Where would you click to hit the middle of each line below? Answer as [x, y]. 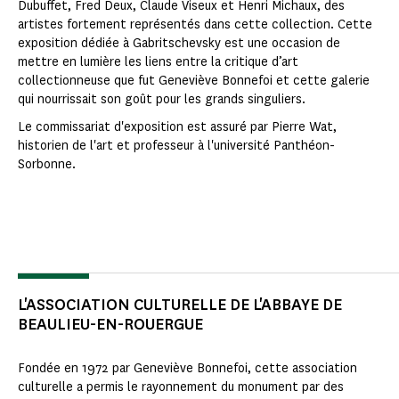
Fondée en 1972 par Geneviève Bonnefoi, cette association [187, 369]
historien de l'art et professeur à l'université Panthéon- [176, 146]
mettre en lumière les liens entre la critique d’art [158, 62]
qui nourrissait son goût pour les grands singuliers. [162, 100]
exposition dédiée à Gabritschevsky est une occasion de [179, 44]
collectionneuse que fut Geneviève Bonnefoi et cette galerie [194, 81]
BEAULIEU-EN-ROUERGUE [110, 325]
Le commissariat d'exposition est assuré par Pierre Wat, [177, 127]
